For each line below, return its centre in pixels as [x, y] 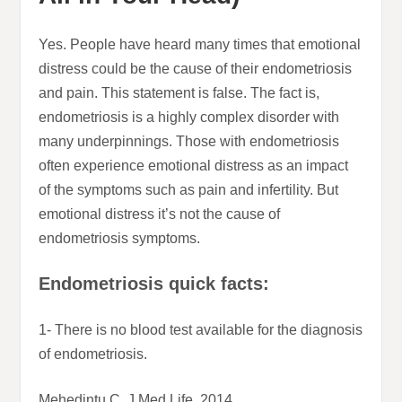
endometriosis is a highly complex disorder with [189, 118]
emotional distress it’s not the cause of [160, 214]
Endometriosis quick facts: [154, 284]
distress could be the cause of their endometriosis [196, 69]
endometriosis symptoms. [120, 239]
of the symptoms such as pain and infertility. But [189, 190]
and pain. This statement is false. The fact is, [179, 93]
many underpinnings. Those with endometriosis [189, 142]
